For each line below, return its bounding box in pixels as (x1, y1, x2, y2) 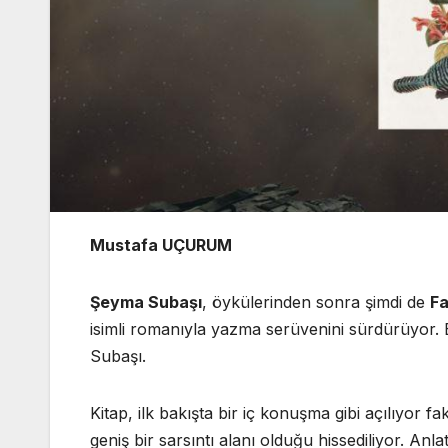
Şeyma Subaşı (90, 291, 202, 312)
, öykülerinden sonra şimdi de (202, 291, 430, 312)
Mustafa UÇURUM (90, 234, 232, 255)
